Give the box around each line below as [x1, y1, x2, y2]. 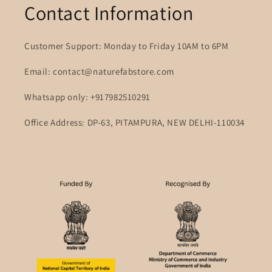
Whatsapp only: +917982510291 [24, 90, 151, 103]
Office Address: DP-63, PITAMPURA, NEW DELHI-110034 [24, 116, 245, 128]
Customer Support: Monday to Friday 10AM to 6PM [24, 39, 229, 52]
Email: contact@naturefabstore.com [24, 65, 174, 77]
